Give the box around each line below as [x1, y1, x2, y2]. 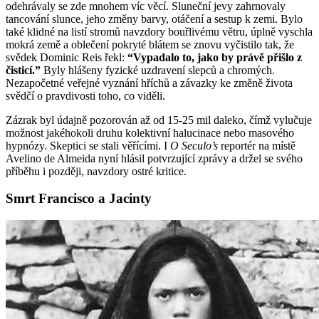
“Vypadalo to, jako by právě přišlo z [127, 51, 302, 63]
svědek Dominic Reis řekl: [6, 51, 127, 63]
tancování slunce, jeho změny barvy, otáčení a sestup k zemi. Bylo [6, 12, 303, 25]
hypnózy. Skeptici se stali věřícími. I [6, 139, 170, 152]
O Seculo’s [170, 139, 218, 152]
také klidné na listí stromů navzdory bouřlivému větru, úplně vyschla [6, 25, 313, 38]
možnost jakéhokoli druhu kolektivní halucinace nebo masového [6, 126, 294, 139]
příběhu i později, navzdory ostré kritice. [6, 164, 187, 177]
